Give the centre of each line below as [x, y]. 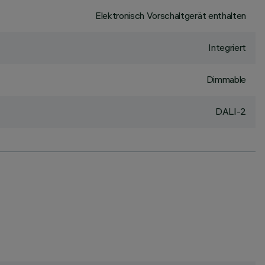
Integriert [227, 47]
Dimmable [226, 79]
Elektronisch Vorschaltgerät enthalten [170, 15]
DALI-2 [230, 111]
